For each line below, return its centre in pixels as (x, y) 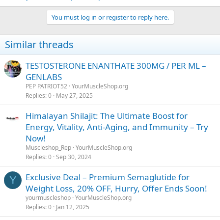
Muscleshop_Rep (48, 147)
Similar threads (39, 44)
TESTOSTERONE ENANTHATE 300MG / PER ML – (116, 65)
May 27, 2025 (74, 95)
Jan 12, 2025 (73, 207)
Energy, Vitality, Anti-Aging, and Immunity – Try (117, 127)
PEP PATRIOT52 (46, 86)
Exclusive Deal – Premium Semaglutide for (108, 177)
